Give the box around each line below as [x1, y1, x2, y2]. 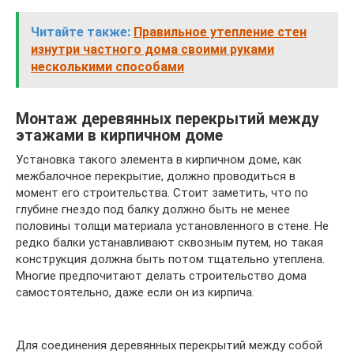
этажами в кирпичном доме [16, 126, 223, 145]
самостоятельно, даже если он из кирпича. [16, 284, 254, 299]
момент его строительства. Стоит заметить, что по [16, 185, 308, 200]
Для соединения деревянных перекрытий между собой [16, 337, 322, 352]
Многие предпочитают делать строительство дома [16, 268, 307, 283]
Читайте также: [31, 24, 130, 40]
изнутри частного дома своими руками [31, 41, 274, 57]
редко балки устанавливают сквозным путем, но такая [16, 235, 323, 250]
